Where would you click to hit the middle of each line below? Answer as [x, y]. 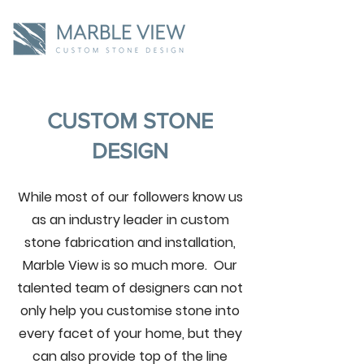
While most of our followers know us [130, 197]
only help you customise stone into [130, 311]
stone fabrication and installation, [130, 243]
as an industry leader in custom [130, 220]
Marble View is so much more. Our [130, 265]
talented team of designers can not [130, 288]
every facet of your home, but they [130, 334]
